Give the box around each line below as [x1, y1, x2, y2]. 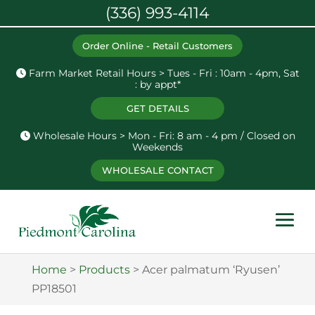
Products [78, 263, 130, 276]
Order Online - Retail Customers [82, 39, 233, 51]
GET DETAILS [126, 102, 189, 114]
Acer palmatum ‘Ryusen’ [141, 263, 280, 276]
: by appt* [134, 77, 181, 91]
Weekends [132, 140, 183, 153]
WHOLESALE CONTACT [101, 165, 214, 176]
